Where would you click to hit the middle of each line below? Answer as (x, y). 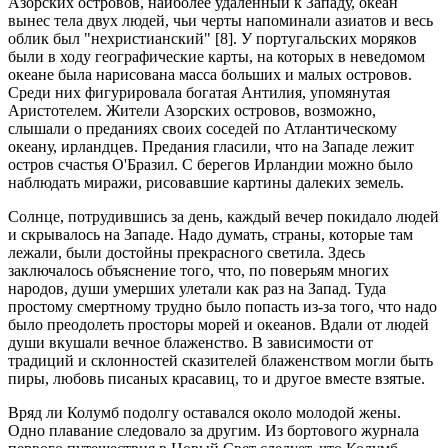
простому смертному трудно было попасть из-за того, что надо (222, 306)
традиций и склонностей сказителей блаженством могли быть (220, 360)
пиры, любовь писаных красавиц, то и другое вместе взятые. (216, 378)
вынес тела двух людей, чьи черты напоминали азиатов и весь (220, 20)
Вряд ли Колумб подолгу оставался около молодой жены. (204, 412)
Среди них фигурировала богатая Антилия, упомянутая (199, 92)
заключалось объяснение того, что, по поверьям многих (198, 270)
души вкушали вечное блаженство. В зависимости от (190, 342)
